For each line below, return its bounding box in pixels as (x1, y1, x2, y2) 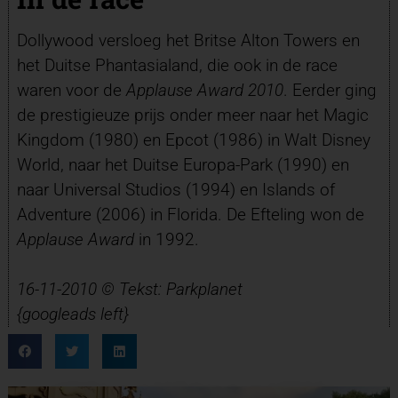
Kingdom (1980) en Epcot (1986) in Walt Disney (16, 129, 370, 150)
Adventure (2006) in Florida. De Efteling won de (16, 203, 364, 225)
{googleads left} (16, 303, 129, 324)
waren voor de (16, 79, 126, 100)
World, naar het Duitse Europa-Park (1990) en (16, 154, 349, 175)
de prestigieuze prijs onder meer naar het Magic (16, 104, 369, 125)
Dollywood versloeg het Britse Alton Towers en (16, 29, 360, 51)
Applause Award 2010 (125, 79, 283, 100)
